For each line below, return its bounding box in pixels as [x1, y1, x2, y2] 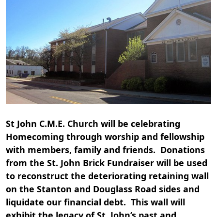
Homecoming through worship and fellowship [6, 130, 204, 142]
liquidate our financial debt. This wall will [6, 196, 185, 208]
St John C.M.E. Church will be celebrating [6, 117, 180, 129]
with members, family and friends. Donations [6, 143, 205, 155]
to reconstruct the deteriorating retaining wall [6, 170, 209, 182]
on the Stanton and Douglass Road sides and [6, 183, 200, 195]
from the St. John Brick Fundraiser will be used [6, 156, 207, 169]
